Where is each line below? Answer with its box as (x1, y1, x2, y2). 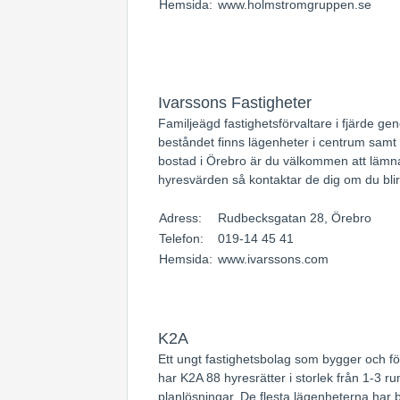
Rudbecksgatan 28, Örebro (218, 211, 371, 225)
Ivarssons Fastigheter (158, 94, 312, 112)
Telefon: (159, 231, 207, 246)
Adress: (159, 211, 205, 225)
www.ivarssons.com (218, 252, 329, 266)
